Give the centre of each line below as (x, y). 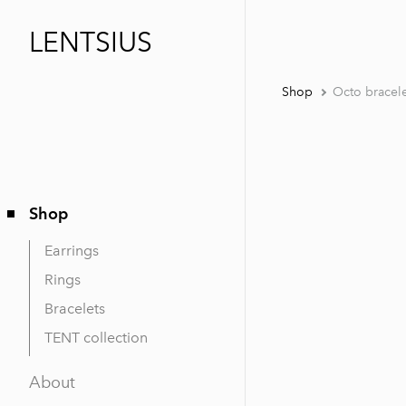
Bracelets (75, 309)
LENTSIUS (91, 43)
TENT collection (96, 338)
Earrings (72, 251)
